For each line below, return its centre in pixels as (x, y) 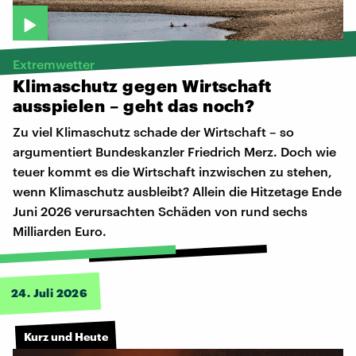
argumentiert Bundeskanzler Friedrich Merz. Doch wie (174, 152)
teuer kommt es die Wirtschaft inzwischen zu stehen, (172, 172)
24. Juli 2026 (50, 293)
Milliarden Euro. (60, 231)
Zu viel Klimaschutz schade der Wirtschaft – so (153, 132)
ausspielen (59, 106)
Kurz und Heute (66, 336)
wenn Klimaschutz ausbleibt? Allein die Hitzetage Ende (177, 192)
